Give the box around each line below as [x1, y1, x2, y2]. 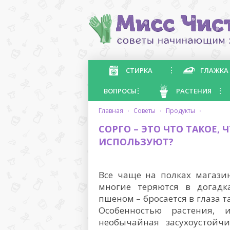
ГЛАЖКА [200, 66, 228, 75]
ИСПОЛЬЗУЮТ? [99, 136, 174, 148]
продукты [170, 106, 195, 115]
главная [102, 106, 123, 115]
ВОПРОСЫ [104, 86, 137, 95]
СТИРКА [126, 66, 152, 75]
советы [138, 106, 156, 115]
